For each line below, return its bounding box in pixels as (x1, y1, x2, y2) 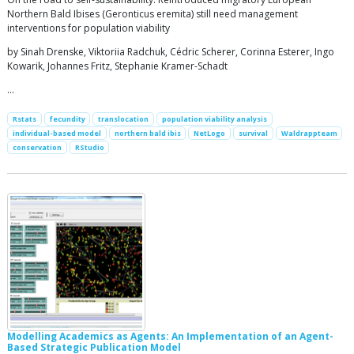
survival (238, 128, 268, 139)
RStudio (74, 142, 104, 153)
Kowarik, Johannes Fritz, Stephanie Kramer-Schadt (7, 59, 228, 73)
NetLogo (194, 128, 226, 139)
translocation (98, 114, 149, 124)
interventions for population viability (7, 21, 170, 35)
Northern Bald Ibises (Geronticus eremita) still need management (7, 7, 298, 21)
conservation (12, 142, 62, 153)
